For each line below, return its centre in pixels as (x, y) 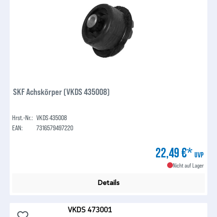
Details (108, 183)
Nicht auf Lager (188, 165)
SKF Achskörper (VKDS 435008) (62, 92)
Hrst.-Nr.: (23, 118)
